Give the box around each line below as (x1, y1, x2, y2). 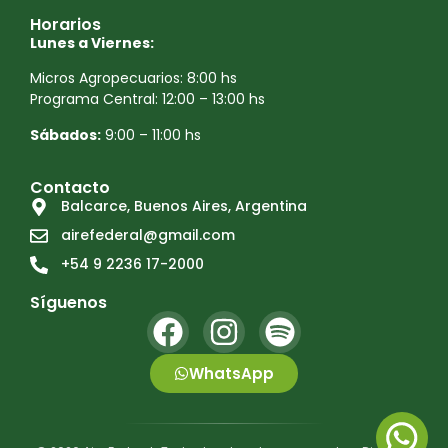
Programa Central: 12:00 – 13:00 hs (30, 89, 265, 110)
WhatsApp (189, 363, 274, 385)
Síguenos (30, 291, 107, 315)
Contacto (30, 176, 110, 200)
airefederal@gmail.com (60, 225, 235, 246)
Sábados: (30, 124, 101, 145)
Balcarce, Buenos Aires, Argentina (60, 196, 307, 217)
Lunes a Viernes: (30, 33, 154, 53)
